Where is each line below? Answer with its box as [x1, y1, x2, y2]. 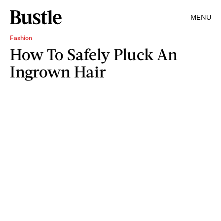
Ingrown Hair [10, 62, 106, 81]
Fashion [10, 34, 32, 42]
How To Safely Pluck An [10, 44, 178, 64]
